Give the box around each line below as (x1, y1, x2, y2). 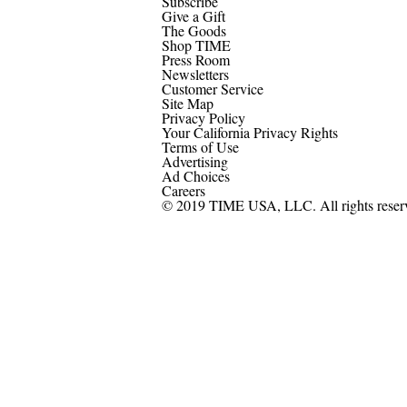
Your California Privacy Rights (162, 122, 338, 142)
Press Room (162, 49, 230, 69)
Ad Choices (162, 165, 233, 185)
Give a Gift (162, 5, 225, 25)
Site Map (162, 93, 213, 113)
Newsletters (162, 64, 229, 84)
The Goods (162, 20, 226, 40)
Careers (162, 180, 205, 200)
